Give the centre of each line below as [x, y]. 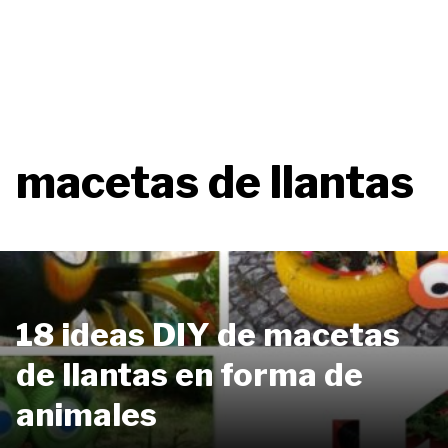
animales [86, 414]
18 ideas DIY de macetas [208, 334]
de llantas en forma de [189, 374]
